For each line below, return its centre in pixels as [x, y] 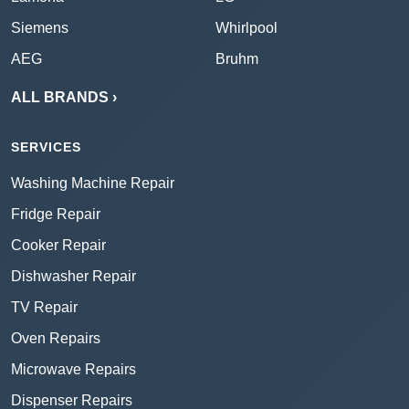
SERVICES [46, 147]
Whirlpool [246, 28]
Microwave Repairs [73, 370]
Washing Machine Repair [93, 184]
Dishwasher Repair [73, 277]
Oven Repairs [56, 339]
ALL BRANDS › [64, 98]
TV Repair [44, 308]
